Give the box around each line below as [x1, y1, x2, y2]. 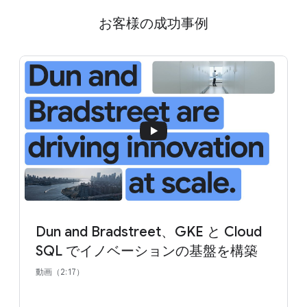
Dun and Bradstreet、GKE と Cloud [36, 223, 262, 241]
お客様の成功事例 [99, 14, 208, 32]
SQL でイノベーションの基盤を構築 [36, 243, 258, 260]
